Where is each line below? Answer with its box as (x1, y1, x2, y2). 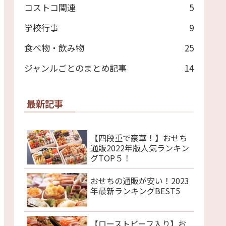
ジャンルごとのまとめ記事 (24, 61, 127, 74)
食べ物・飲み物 (24, 41, 84, 54)
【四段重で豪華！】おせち (90, 131, 187, 144)
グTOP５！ (90, 151, 131, 164)
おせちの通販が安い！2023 (90, 174, 189, 187)
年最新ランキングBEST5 (90, 184, 180, 197)
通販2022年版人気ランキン (90, 141, 189, 154)
